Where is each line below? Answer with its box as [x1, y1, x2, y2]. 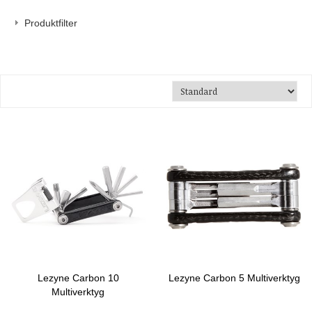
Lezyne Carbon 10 [37, 272, 119, 283]
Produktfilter [24, 17, 77, 29]
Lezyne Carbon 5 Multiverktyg [168, 272, 300, 283]
